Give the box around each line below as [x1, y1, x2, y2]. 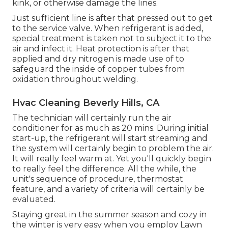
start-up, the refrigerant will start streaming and [12, 133, 208, 143]
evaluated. [12, 194, 55, 204]
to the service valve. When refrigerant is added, [12, 23, 203, 33]
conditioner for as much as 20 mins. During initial [12, 123, 209, 133]
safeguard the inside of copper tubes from [12, 64, 185, 74]
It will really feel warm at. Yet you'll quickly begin [12, 153, 211, 163]
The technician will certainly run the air [12, 112, 172, 123]
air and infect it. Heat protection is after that [12, 43, 189, 53]
